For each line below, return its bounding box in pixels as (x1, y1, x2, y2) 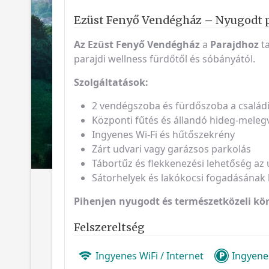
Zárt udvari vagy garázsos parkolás (92, 142, 251, 156)
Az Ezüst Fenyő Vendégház (74, 37, 200, 51)
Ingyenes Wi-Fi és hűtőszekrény (92, 127, 235, 141)
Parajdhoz (210, 37, 259, 51)
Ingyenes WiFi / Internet (95, 249, 204, 262)
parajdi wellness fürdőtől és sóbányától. (74, 52, 255, 65)
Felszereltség (74, 220, 145, 234)
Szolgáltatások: (74, 75, 148, 89)
